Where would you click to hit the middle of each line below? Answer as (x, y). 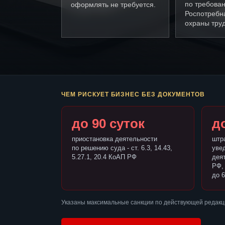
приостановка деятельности (115, 139)
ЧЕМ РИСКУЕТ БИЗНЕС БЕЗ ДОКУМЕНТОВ (133, 95)
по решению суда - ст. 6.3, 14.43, (122, 148)
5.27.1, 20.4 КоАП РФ (104, 157)
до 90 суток (108, 124)
